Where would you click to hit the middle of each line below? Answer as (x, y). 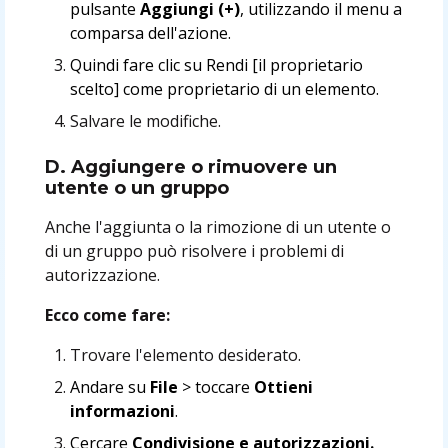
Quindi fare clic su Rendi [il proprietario (217, 64)
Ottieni (284, 386)
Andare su (110, 386)
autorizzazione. (102, 274)
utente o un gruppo (136, 187)
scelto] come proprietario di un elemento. (225, 88)
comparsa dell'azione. (151, 32)
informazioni (123, 410)
